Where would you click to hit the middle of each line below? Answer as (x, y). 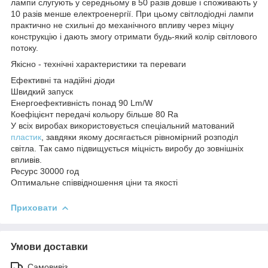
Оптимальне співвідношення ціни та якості (94, 182)
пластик (26, 137)
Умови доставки (49, 246)
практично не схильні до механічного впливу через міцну (122, 25)
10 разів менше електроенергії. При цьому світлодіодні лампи (132, 13)
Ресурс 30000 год (45, 171)
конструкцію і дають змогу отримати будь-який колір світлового (134, 36)
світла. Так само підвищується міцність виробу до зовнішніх (127, 148)
